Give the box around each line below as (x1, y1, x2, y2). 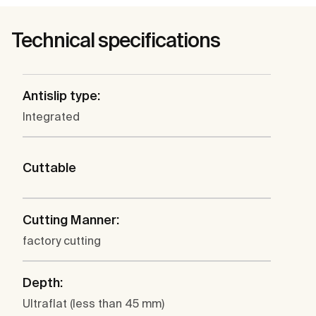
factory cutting (23, 234, 101, 248)
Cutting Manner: (23, 212, 119, 228)
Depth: (23, 275, 63, 291)
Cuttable (23, 160, 76, 176)
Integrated (23, 110, 80, 123)
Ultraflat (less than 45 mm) (23, 297, 164, 310)
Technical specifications (11, 29, 220, 51)
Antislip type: (23, 88, 100, 104)
